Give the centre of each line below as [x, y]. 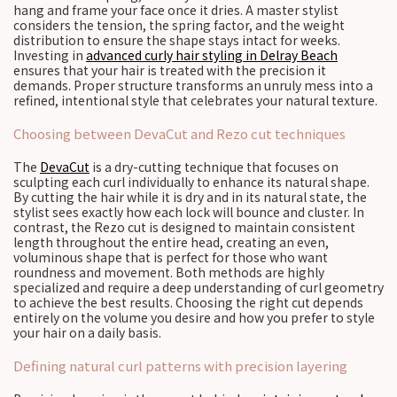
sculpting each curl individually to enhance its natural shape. [191, 182]
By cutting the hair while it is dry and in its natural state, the [190, 197]
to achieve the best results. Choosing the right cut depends [188, 302]
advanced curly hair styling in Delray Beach [212, 55]
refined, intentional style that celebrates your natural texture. [195, 100]
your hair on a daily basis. [87, 332]
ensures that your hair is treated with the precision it [170, 70]
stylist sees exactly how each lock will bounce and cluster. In [189, 212]
